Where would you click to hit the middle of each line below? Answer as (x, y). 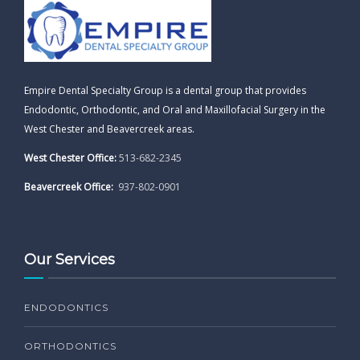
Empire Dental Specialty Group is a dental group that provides (165, 91)
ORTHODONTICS (70, 346)
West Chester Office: (70, 158)
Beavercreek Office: (70, 187)
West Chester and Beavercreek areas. (109, 129)
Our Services (70, 260)
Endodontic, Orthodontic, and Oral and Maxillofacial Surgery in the (175, 110)
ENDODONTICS (66, 308)
